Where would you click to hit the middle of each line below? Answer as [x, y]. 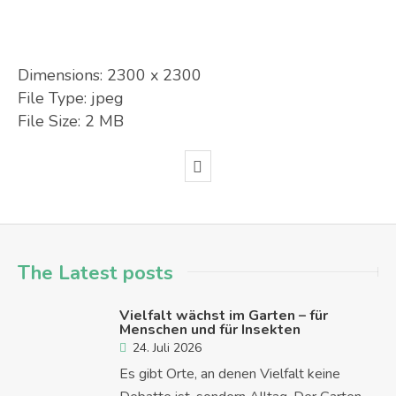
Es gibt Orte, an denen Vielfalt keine [230, 373]
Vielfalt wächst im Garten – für [224, 315]
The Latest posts [95, 273]
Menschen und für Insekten [210, 329]
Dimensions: [60, 75]
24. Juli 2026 [167, 347]
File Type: [52, 98]
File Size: [49, 121]
